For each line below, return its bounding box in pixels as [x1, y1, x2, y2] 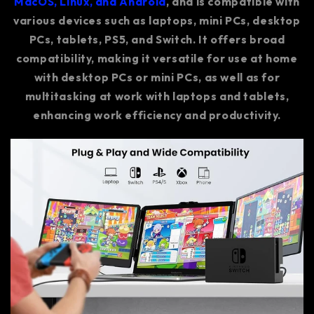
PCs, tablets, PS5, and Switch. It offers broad [29, 32, 285, 47]
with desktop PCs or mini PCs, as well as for [34, 70, 280, 85]
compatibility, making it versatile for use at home [16, 51, 298, 66]
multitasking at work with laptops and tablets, [25, 89, 289, 104]
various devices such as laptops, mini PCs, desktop [13, 13, 301, 28]
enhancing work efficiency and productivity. [32, 108, 282, 123]
